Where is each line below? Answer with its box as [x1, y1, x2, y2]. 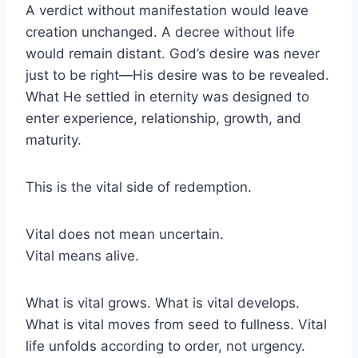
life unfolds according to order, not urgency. [26, 337, 305, 354]
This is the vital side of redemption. [26, 178, 252, 195]
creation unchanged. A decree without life [26, 23, 295, 40]
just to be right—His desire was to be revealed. [26, 66, 329, 83]
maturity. [26, 131, 82, 148]
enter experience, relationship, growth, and [26, 109, 301, 126]
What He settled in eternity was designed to [26, 88, 309, 105]
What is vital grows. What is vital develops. [26, 294, 300, 311]
